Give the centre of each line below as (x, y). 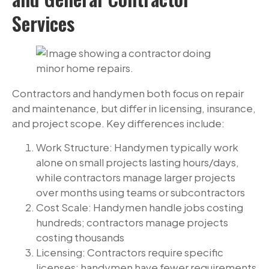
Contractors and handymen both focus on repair (128, 93)
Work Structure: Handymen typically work (137, 147)
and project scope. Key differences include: (118, 123)
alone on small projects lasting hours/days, (138, 162)
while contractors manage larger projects (136, 177)
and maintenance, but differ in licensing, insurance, (134, 108)
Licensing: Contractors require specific (130, 252)
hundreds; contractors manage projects (132, 222)
